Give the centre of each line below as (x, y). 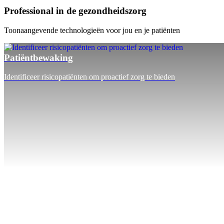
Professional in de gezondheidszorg (75, 11)
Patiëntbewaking (38, 57)
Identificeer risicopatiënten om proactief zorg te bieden (89, 77)
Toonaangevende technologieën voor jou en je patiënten (92, 30)
